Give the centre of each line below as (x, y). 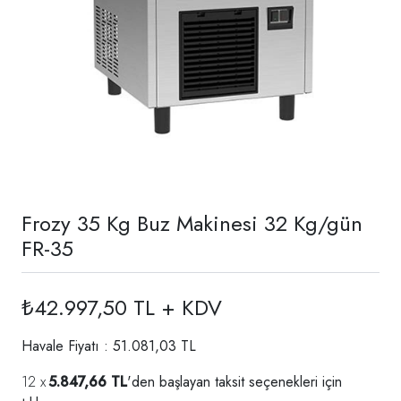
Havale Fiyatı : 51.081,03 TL (109, 346)
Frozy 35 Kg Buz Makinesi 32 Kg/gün (192, 223)
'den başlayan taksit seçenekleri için (235, 381)
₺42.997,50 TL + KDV (122, 307)
